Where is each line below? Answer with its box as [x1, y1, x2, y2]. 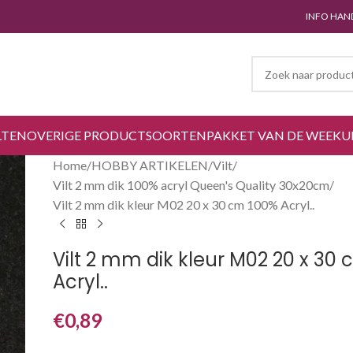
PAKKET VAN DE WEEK [206, 128, 341, 143]
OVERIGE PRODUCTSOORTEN [27, 128, 206, 143]
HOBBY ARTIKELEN [91, 158, 209, 173]
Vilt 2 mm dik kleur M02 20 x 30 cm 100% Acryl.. [53, 197, 315, 212]
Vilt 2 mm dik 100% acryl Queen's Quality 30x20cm [53, 177, 330, 192]
